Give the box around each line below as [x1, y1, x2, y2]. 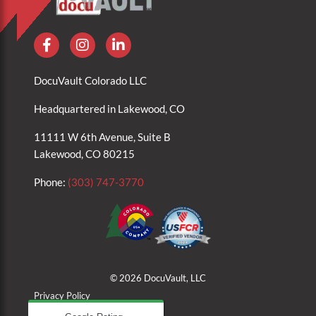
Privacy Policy [34, 289, 90, 301]
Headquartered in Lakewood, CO [34, 102, 185, 115]
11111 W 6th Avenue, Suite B [34, 130, 171, 143]
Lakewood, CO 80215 [34, 147, 135, 160]
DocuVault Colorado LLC [34, 73, 147, 87]
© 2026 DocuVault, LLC [110, 272, 206, 284]
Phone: [34, 175, 68, 188]
